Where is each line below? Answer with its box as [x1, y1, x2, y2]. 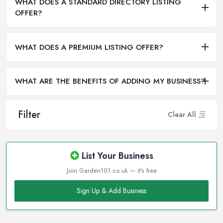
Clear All [168, 110, 196, 120]
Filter [18, 107, 40, 122]
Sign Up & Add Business [77, 185, 146, 196]
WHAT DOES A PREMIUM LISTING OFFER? [15, 41, 163, 53]
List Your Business [79, 149, 153, 162]
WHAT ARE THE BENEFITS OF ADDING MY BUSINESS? [15, 75, 205, 87]
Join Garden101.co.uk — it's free [66, 166, 157, 175]
